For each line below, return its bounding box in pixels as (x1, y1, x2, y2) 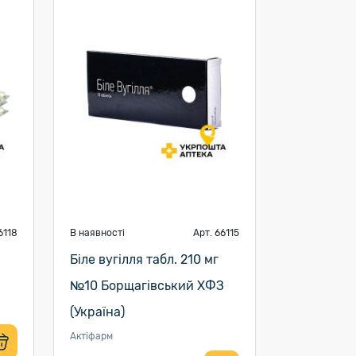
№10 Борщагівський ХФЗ (69, 278, 224, 293)
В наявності (69, 227, 125, 238)
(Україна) (69, 304, 125, 319)
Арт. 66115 (192, 227, 239, 238)
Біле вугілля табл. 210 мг (69, 252, 219, 267)
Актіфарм (69, 331, 113, 342)
